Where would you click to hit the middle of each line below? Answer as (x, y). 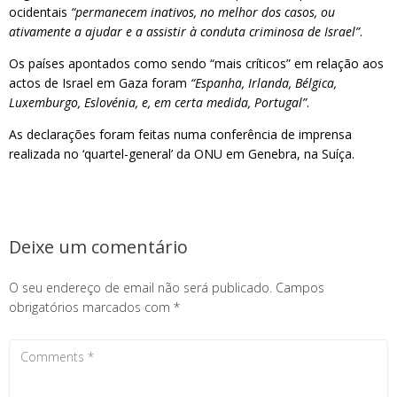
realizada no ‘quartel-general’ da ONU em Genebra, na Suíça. (182, 154)
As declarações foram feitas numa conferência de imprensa (180, 134)
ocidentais (40, 12)
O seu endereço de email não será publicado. (140, 288)
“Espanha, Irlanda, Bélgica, (264, 83)
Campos (300, 288)
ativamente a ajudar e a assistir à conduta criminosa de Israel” (184, 31)
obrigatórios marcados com (91, 307)
